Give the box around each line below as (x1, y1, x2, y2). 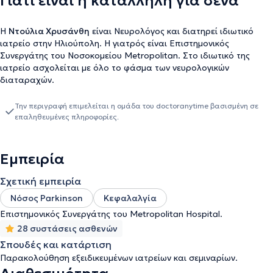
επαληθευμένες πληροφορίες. (15, 112, 119, 121)
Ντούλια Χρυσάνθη (9, 26, 90, 37)
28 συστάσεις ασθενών (17, 223, 118, 234)
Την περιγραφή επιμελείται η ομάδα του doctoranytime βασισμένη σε (15, 101, 258, 110)
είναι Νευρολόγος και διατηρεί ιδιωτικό (90, 26, 253, 37)
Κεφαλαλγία (104, 193, 157, 204)
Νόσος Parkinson (10, 193, 83, 204)
